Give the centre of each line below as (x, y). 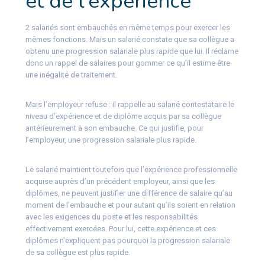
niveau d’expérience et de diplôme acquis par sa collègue (123, 116)
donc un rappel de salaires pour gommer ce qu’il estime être (127, 63)
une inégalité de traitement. (71, 75)
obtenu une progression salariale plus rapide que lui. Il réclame (132, 51)
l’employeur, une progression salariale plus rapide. (111, 140)
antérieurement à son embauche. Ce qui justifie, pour (114, 128)
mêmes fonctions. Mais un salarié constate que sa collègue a (130, 39)
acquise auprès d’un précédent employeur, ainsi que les (120, 181)
